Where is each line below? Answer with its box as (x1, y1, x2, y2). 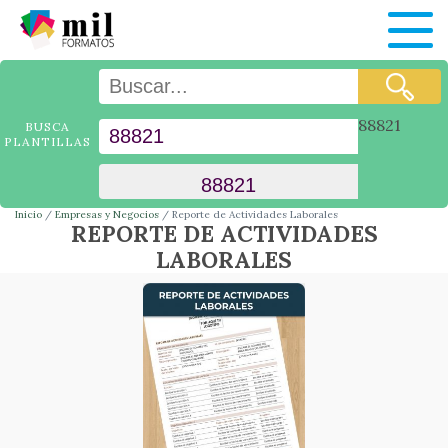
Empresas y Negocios (55, 208, 159, 221)
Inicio (15, 208, 42, 221)
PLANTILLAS (4, 134, 91, 149)
